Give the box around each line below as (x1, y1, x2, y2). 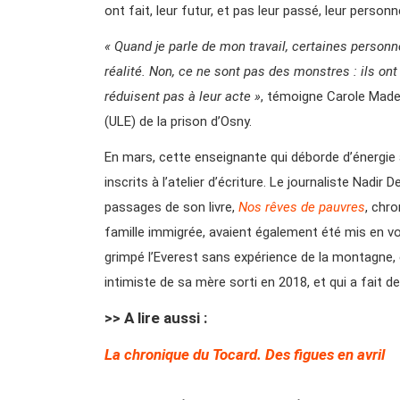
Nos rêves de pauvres (238, 198, 365, 215)
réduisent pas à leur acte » (104, 87, 261, 104)
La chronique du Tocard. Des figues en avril (104, 345, 385, 363)
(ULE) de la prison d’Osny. (104, 112, 252, 129)
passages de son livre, (104, 198, 238, 215)
